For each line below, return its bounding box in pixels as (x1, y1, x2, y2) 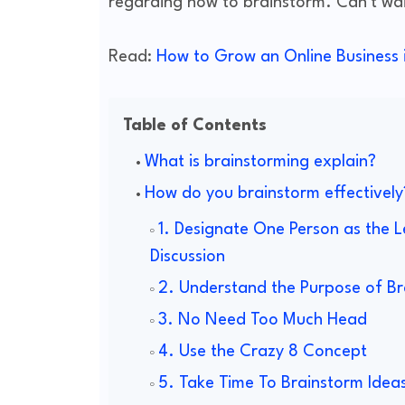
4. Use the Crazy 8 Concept (157, 344, 367, 361)
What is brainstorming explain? (144, 154, 376, 171)
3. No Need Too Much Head (157, 312, 367, 329)
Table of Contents (122, 118, 267, 135)
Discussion (149, 249, 225, 266)
